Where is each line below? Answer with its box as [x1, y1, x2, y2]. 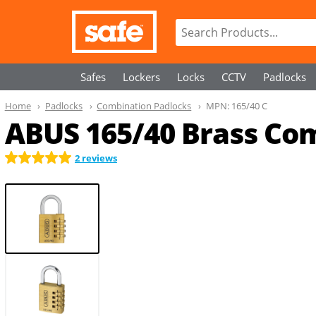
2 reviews [74, 151, 117, 164]
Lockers [123, 70, 160, 84]
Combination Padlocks [97, 99, 192, 113]
